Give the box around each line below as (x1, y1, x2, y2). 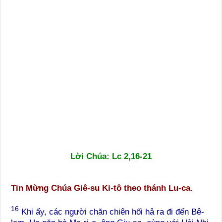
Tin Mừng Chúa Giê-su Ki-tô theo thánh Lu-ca (11, 183, 191, 193)
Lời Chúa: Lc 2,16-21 (70, 151, 152, 161)
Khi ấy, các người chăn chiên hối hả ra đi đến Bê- (19, 207, 205, 217)
